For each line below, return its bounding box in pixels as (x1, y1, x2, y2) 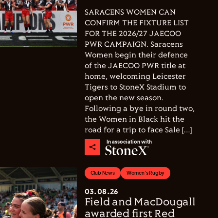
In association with (107, 139, 152, 145)
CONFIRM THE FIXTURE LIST (84, 19, 189, 27)
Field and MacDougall (84, 197, 196, 208)
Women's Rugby (126, 170, 165, 176)
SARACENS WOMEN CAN (84, 8, 176, 17)
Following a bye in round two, (84, 105, 195, 113)
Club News (90, 170, 115, 176)
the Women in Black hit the (84, 115, 184, 124)
